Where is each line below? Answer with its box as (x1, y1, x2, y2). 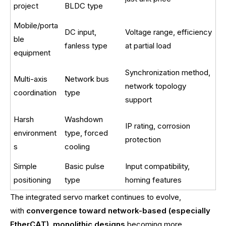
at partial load (125, 40, 172, 50)
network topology (125, 81, 187, 91)
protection (125, 134, 161, 144)
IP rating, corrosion (125, 121, 191, 131)
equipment (14, 47, 51, 58)
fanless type (65, 40, 108, 50)
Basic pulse (65, 161, 105, 171)
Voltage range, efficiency (125, 27, 212, 37)
